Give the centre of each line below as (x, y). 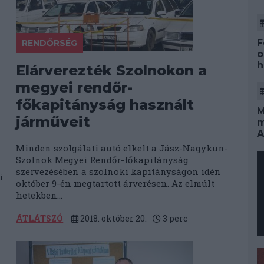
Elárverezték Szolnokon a (112, 70)
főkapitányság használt (105, 105)
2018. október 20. (113, 218)
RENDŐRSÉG (50, 43)
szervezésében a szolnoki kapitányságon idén (119, 171)
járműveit (53, 122)
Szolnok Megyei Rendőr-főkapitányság (103, 160)
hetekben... (39, 195)
